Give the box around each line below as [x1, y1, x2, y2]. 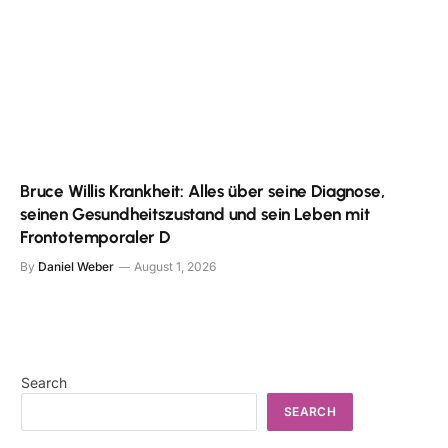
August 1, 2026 [134, 259, 216, 275]
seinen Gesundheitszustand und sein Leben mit [20, 204, 370, 225]
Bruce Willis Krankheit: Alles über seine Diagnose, [20, 181, 385, 202]
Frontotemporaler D [20, 227, 170, 248]
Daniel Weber [38, 259, 114, 275]
